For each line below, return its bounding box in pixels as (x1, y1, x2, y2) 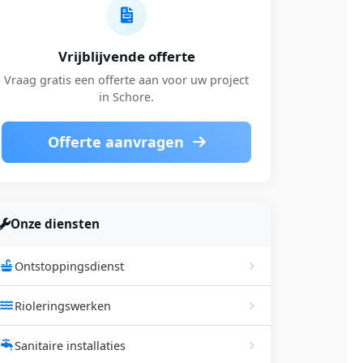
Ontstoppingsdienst (15, 258, 124, 274)
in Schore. (99, 89, 154, 105)
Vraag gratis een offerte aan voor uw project (4, 72, 249, 88)
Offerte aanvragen (47, 132, 188, 152)
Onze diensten (11, 216, 100, 232)
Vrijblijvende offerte (58, 47, 195, 66)
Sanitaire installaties (15, 337, 126, 353)
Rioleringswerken (15, 297, 111, 314)
